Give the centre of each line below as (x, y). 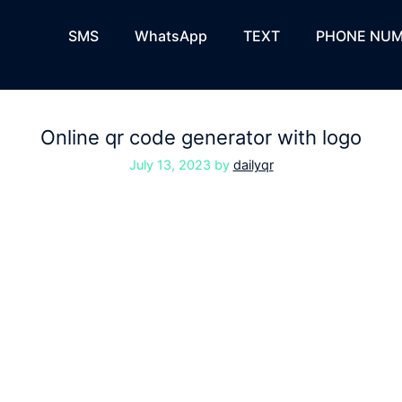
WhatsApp (171, 36)
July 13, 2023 (170, 165)
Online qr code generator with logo (201, 137)
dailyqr (253, 165)
